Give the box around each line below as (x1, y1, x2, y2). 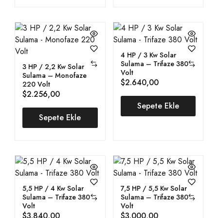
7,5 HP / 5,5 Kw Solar (120, 183, 187, 193)
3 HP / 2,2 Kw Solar (22, 61, 84, 72)
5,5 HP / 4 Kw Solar (22, 183, 84, 193)
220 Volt (22, 79, 50, 89)
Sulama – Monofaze (22, 70, 87, 80)
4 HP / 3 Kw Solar (120, 50, 176, 60)
